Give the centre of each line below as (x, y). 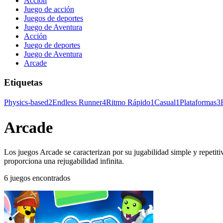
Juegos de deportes (54, 18)
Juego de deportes (52, 45)
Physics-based (26, 102)
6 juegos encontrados (37, 178)
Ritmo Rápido (128, 102)
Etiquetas (23, 83)
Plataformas (198, 102)
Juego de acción (49, 9)
